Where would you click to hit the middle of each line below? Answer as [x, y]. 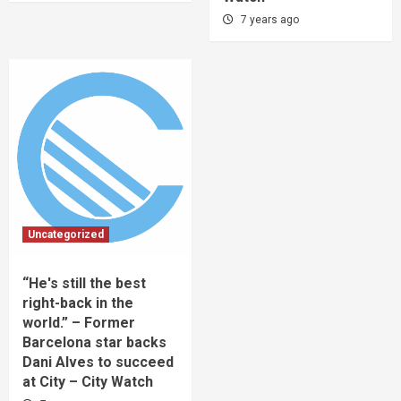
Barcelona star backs [94, 342]
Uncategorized [66, 234]
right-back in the [78, 303]
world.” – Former [79, 322]
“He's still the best [84, 283]
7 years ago [270, 19]
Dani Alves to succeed [98, 362]
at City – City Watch [88, 381]
